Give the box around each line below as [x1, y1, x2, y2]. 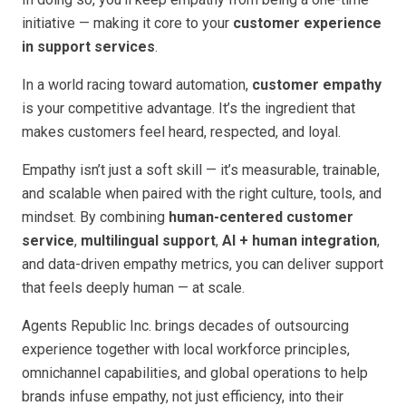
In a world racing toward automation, [22, 76, 252, 94]
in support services [22, 38, 155, 56]
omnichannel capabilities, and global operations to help [22, 364, 368, 382]
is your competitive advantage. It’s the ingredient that [22, 100, 355, 118]
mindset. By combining [22, 208, 169, 227]
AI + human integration [222, 232, 377, 250]
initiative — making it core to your [22, 14, 233, 33]
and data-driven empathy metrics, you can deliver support [22, 256, 383, 274]
